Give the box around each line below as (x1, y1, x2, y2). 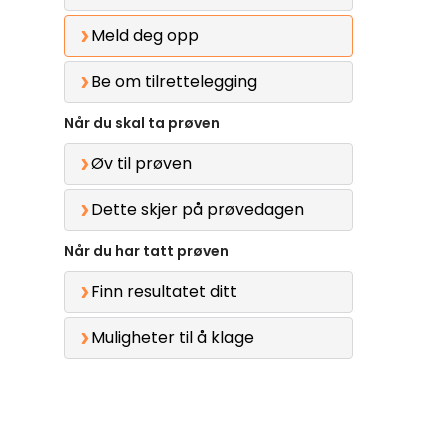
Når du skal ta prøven (64, 113, 220, 134)
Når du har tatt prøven (64, 241, 229, 262)
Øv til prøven (91, 152, 192, 176)
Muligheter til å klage (91, 326, 254, 350)
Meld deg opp (91, 24, 199, 48)
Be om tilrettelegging (91, 70, 257, 94)
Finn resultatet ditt (91, 280, 237, 304)
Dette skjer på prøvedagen (91, 198, 304, 222)
